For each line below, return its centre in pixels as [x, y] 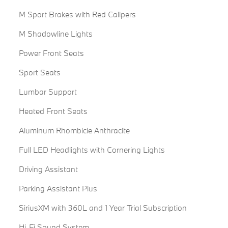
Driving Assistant [48, 169]
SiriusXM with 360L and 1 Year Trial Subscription [103, 208]
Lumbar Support [48, 92]
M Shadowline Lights [55, 34]
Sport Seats [39, 73]
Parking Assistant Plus [58, 189]
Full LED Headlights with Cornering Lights [92, 150]
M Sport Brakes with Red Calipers [77, 15]
